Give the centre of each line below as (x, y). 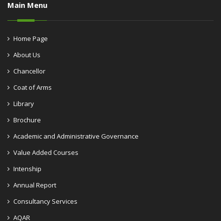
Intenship (27, 169)
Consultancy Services (45, 202)
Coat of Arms (33, 88)
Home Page (31, 39)
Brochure (27, 120)
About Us (27, 55)
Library (24, 104)
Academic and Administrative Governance (76, 136)
